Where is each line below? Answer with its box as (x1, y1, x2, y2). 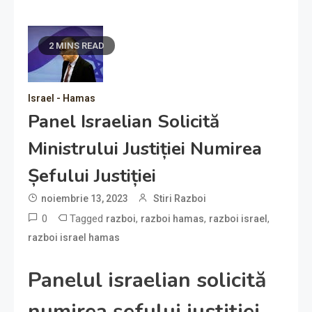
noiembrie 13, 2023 (41, 193, 128, 204)
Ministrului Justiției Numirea (28, 136, 262, 161)
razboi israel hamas (28, 232, 120, 243)
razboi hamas (141, 213, 204, 224)
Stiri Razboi (153, 193, 206, 204)
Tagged (70, 212, 106, 225)
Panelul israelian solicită (28, 266, 266, 295)
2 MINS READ (49, 40, 104, 51)
